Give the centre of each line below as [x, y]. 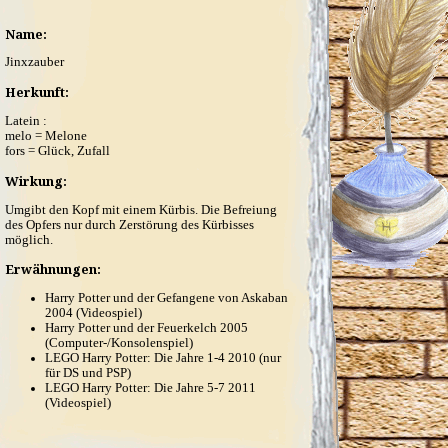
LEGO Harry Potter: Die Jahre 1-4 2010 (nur [163, 358]
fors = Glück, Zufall [57, 150]
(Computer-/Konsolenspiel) [119, 343]
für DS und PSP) [88, 373]
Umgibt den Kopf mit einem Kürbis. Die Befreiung [141, 209]
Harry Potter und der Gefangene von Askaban [166, 298]
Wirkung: [36, 180]
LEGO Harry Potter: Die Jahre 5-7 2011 [150, 388]
